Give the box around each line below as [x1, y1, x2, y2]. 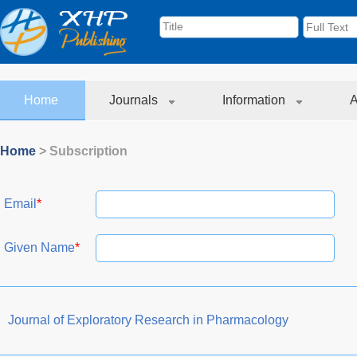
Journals [109, 93, 161, 107]
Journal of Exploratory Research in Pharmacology [8, 312, 288, 327]
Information [222, 93, 288, 107]
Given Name [4, 240, 75, 254]
